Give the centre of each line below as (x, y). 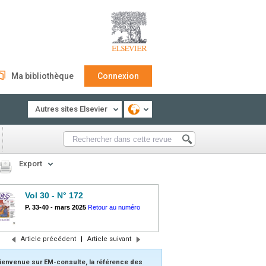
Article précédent (48, 239)
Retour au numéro (114, 207)
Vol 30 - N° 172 (54, 195)
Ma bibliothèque (42, 76)
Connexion (118, 76)
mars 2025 (70, 207)
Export (31, 164)
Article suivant (109, 239)
